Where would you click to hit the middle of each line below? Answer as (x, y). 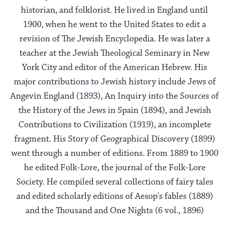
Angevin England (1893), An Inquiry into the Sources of (114, 96)
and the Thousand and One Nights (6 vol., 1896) (114, 210)
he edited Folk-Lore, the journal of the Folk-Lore (114, 167)
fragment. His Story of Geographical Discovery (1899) (114, 139)
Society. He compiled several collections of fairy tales (114, 182)
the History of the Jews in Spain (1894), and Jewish (114, 110)
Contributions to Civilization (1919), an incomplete (114, 124)
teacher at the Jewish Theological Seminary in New (114, 53)
